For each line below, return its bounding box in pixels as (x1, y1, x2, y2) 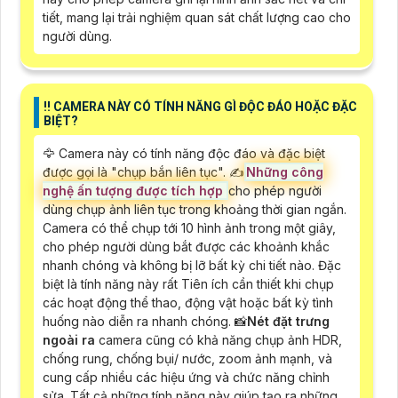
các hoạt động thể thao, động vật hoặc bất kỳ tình (43, 294, 333, 310)
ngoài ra (43, 331, 99, 347)
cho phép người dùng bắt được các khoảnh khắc (43, 238, 330, 254)
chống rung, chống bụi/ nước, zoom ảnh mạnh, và (43, 350, 332, 366)
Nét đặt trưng (247, 313, 330, 329)
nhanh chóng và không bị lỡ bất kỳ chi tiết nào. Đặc (43, 257, 341, 273)
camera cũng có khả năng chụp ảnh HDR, (99, 331, 342, 347)
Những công (246, 163, 323, 179)
